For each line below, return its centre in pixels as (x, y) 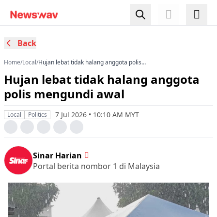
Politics (38, 115)
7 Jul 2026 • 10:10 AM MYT (97, 115)
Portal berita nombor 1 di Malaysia (96, 166)
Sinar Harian (57, 155)
